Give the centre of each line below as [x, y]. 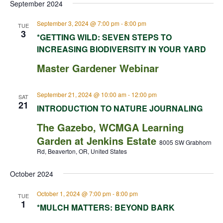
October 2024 [31, 174]
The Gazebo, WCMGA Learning [110, 127]
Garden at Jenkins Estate [98, 141]
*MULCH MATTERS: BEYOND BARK [106, 207]
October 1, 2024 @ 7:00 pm [74, 193]
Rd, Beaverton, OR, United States [82, 151]
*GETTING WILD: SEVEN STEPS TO [104, 37]
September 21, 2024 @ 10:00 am [81, 94]
